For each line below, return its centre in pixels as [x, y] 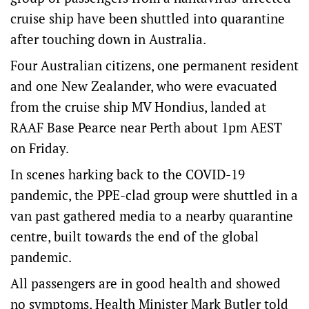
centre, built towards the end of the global [134, 237]
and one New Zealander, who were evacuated [144, 86]
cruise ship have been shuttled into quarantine [148, 19]
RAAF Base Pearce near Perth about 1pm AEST [146, 128]
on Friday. [40, 148]
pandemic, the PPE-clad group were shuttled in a [154, 195]
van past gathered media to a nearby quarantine [152, 216]
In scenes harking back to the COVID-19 [128, 175]
